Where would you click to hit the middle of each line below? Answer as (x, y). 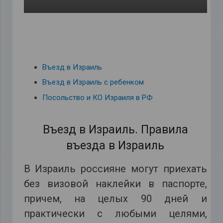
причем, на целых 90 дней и (115, 199)
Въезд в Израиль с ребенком (93, 82)
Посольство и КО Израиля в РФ (98, 97)
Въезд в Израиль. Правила (115, 130)
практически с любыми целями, (115, 214)
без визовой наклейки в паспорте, (115, 184)
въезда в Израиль (115, 146)
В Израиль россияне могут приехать (115, 169)
